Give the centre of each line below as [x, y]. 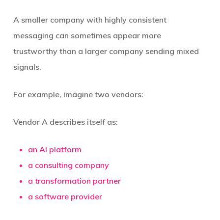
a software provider [65, 196]
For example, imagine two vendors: [78, 94]
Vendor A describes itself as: [65, 122]
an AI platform [55, 149]
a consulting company [68, 165]
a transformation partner [74, 181]
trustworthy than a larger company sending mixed [106, 51]
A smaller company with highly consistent [90, 20]
